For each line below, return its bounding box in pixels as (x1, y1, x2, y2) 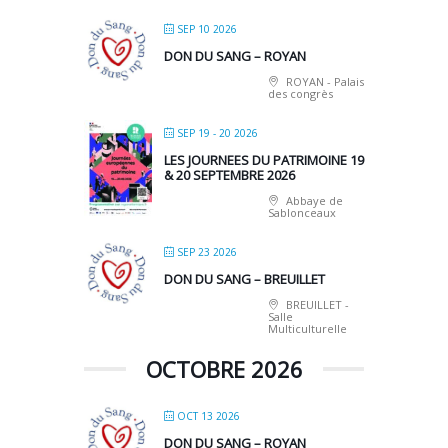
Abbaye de (283, 192, 343, 208)
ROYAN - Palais (283, 73, 364, 89)
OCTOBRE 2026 (145, 353, 303, 384)
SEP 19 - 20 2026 (177, 125, 258, 140)
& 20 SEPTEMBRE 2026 (164, 165, 295, 184)
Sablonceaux (268, 204, 336, 220)
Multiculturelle (268, 320, 347, 336)
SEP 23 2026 (177, 244, 237, 259)
